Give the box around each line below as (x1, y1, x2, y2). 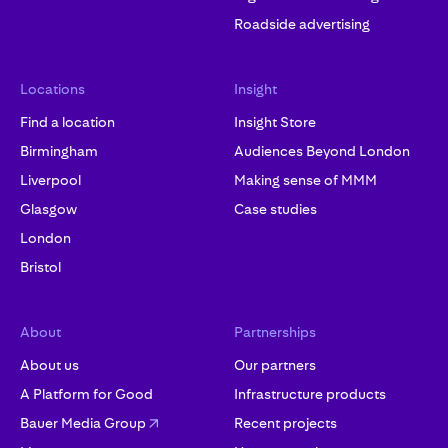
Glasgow (20, 201, 77, 217)
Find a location (20, 114, 115, 130)
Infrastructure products (234, 386, 386, 402)
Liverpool (20, 172, 81, 188)
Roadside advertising (234, 16, 370, 32)
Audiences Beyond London (234, 143, 410, 159)
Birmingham (20, 143, 98, 159)
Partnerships (234, 324, 316, 340)
